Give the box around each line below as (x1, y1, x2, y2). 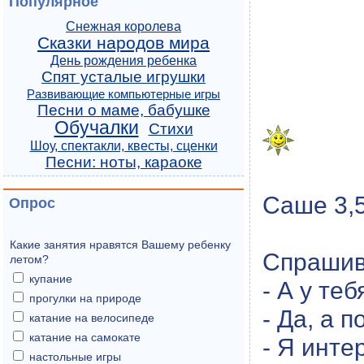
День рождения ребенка (50, 54, 197, 67)
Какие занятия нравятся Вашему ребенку (10, 238, 231, 251)
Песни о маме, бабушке (37, 102, 210, 119)
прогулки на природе (29, 292, 141, 305)
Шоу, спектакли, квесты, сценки (29, 139, 218, 153)
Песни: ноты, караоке (45, 154, 202, 171)
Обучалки (54, 117, 139, 138)
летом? (10, 253, 49, 266)
